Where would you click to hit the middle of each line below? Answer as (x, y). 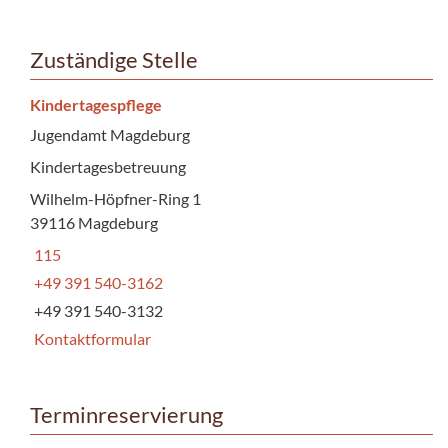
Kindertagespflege (96, 104)
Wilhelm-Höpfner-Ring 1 (115, 198)
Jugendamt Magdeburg (110, 134)
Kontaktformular (92, 338)
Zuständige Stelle (114, 59)
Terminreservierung (126, 414)
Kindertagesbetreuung (108, 166)
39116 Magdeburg (94, 222)
